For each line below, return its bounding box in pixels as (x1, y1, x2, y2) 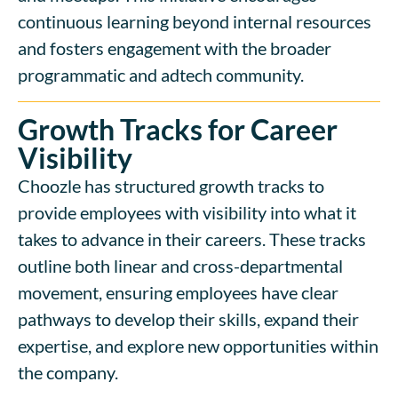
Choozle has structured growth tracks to (18, 175, 324, 197)
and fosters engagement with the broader (18, 37, 331, 60)
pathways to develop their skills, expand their (18, 308, 359, 330)
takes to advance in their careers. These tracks (18, 228, 366, 251)
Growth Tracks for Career (18, 112, 338, 147)
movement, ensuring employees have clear (18, 282, 338, 304)
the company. (18, 362, 118, 384)
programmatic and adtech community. (18, 64, 304, 86)
